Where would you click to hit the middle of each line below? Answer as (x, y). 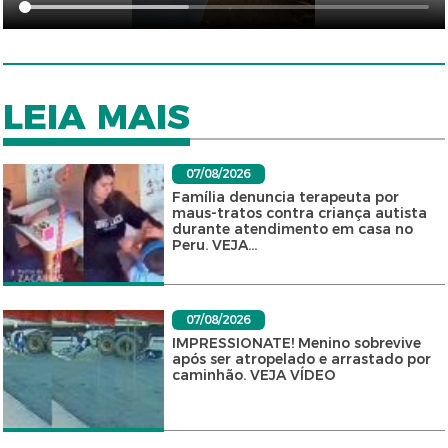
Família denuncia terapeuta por (285, 197)
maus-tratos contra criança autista (299, 213)
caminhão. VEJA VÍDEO (253, 375)
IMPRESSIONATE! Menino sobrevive (296, 343)
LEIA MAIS (97, 117)
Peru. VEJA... (214, 245)
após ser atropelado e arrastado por (301, 359)
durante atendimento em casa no (292, 229)
